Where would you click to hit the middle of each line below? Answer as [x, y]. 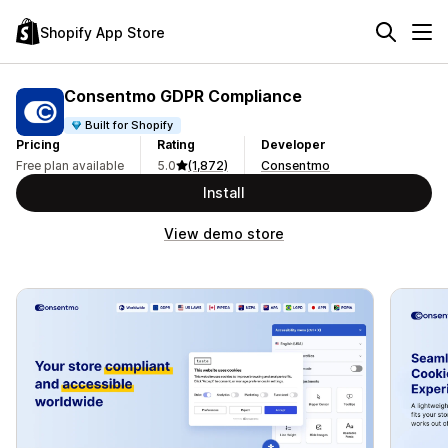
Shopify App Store [102, 32]
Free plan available [70, 165]
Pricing [38, 144]
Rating [176, 144]
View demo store [224, 233]
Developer [293, 144]
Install [224, 192]
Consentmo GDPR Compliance [183, 95]
